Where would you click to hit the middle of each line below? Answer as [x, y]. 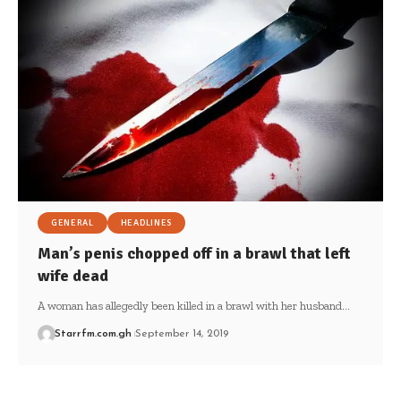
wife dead [73, 275]
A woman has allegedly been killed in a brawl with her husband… [193, 305]
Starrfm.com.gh [93, 333]
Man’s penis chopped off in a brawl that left [193, 253]
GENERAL [72, 222]
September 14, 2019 [181, 333]
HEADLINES [146, 222]
